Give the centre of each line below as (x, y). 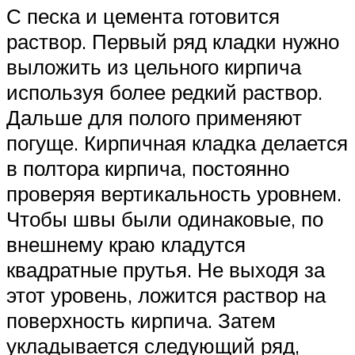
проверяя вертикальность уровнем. (174, 193)
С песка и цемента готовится (143, 15)
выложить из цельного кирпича (154, 66)
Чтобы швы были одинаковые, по (165, 218)
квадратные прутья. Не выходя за (166, 269)
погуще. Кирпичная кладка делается (177, 142)
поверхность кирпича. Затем (141, 320)
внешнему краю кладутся (126, 244)
